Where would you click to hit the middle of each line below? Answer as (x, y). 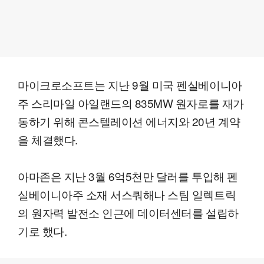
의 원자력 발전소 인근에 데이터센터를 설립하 (128, 212)
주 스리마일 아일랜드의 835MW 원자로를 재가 (131, 103)
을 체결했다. (48, 139)
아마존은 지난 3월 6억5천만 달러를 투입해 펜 (128, 176)
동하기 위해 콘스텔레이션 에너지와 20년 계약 (129, 121)
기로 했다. (42, 230)
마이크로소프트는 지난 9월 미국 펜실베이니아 (130, 84)
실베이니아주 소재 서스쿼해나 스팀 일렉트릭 (127, 194)
